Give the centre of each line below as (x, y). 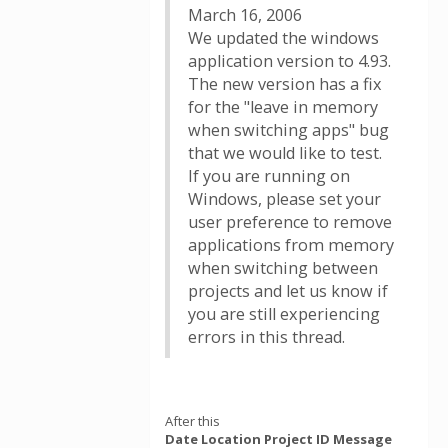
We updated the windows (283, 38)
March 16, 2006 (245, 15)
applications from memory (291, 245)
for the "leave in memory (283, 107)
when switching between (283, 268)
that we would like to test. (285, 153)
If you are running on (269, 176)
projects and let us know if (288, 291)
